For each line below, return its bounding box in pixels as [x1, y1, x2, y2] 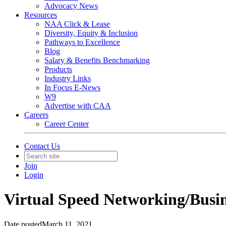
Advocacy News [44, 2, 98, 10]
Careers [24, 110, 48, 119]
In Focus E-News [44, 83, 100, 92]
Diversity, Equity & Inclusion [44, 29, 138, 37]
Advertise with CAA [44, 101, 111, 110]
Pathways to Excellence [44, 38, 120, 46]
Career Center [44, 120, 89, 128]
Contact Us [24, 142, 60, 150]
